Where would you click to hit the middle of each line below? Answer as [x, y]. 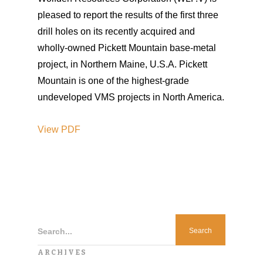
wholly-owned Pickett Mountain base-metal [127, 48]
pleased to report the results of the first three [128, 15]
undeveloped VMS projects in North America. [131, 97]
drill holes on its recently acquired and [116, 32]
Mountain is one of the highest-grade [113, 81]
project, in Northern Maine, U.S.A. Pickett [122, 65]
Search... [55, 231]
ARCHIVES [62, 253]
